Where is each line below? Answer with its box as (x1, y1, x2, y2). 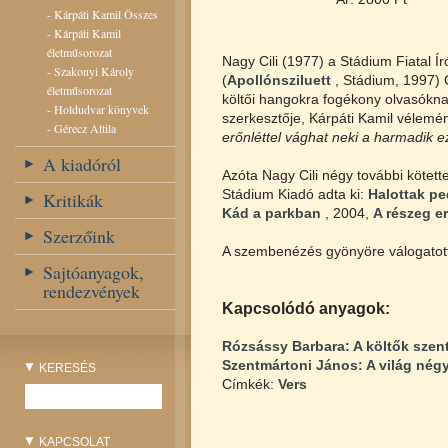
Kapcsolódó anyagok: (222, 299, 390, 317)
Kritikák (43, 188, 103, 212)
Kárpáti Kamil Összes (54, 6, 158, 22)
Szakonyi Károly (54, 63, 134, 79)
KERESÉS (39, 361, 96, 375)
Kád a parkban (222, 205, 321, 221)
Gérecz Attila (54, 120, 116, 136)
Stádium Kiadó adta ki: (222, 186, 368, 202)
